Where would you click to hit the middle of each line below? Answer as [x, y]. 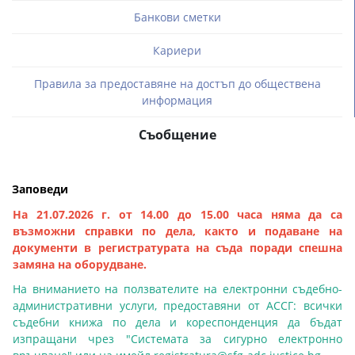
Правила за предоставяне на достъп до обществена [177, 84]
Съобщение [177, 135]
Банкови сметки [177, 17]
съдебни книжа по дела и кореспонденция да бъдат [177, 322]
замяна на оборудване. [80, 264]
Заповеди [40, 189]
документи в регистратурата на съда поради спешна [177, 248]
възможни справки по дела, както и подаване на [177, 231]
